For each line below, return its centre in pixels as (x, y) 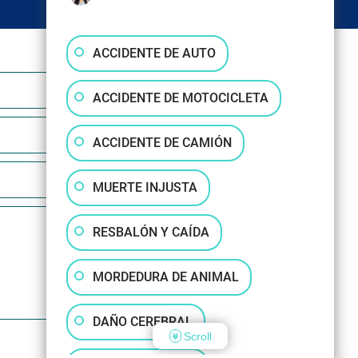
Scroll (197, 336)
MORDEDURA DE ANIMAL (166, 277)
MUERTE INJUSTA (145, 187)
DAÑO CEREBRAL (143, 322)
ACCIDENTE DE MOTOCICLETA (181, 98)
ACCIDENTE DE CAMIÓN (162, 143)
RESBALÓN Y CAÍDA (151, 232)
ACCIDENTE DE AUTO (154, 53)
